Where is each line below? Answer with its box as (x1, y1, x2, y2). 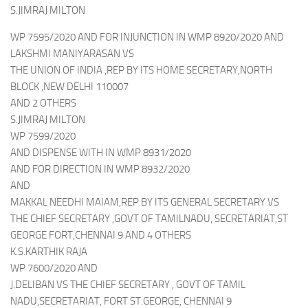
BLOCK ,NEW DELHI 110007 (10, 80, 129, 93)
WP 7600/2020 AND (10, 262, 98, 274)
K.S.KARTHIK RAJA (10, 245, 87, 258)
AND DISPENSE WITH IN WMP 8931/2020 (10, 146, 191, 159)
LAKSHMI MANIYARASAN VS (10, 47, 134, 60)
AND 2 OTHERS (10, 97, 76, 109)
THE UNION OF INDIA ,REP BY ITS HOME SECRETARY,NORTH (10, 64, 272, 76)
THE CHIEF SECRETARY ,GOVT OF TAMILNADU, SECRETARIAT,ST (10, 212, 288, 225)
